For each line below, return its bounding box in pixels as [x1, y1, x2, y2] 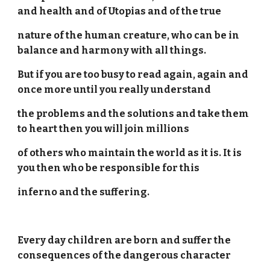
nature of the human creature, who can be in [17, 30, 240, 41]
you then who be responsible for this [17, 162, 202, 174]
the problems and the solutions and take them [17, 108, 250, 119]
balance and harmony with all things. [17, 45, 207, 56]
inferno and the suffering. [17, 186, 150, 198]
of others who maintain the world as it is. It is [17, 147, 242, 159]
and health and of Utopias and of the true [17, 5, 222, 17]
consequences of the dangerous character [17, 250, 231, 261]
